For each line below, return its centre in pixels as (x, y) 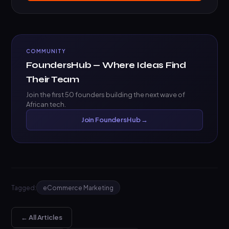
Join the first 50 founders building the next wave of (106, 95)
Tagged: (24, 188)
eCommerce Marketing (78, 188)
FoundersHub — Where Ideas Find (106, 65)
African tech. (46, 105)
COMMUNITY (46, 51)
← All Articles (42, 217)
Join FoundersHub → (114, 120)
